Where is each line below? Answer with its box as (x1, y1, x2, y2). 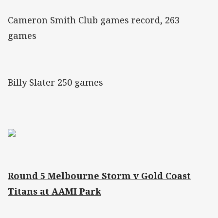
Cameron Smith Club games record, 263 (8, 14, 180, 26)
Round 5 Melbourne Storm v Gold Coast (8, 170, 191, 182)
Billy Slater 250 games (8, 76, 103, 89)
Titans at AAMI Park (8, 185, 101, 198)
